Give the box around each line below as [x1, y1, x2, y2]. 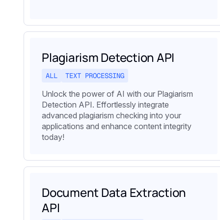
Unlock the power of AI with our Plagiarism [42, 88, 193, 99]
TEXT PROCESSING [65, 71, 124, 80]
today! [42, 132, 64, 142]
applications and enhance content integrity [42, 121, 192, 131]
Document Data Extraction [42, 184, 187, 200]
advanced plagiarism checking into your [42, 110, 181, 120]
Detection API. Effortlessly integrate [42, 99, 169, 110]
